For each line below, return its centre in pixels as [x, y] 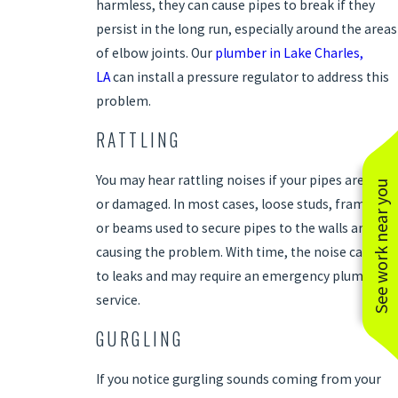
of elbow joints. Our [155, 52]
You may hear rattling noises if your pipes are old [240, 179]
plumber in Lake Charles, [289, 52]
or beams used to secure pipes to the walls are [233, 227]
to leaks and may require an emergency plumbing [243, 275]
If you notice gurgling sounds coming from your [238, 379]
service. [118, 299]
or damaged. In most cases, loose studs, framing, [242, 203]
